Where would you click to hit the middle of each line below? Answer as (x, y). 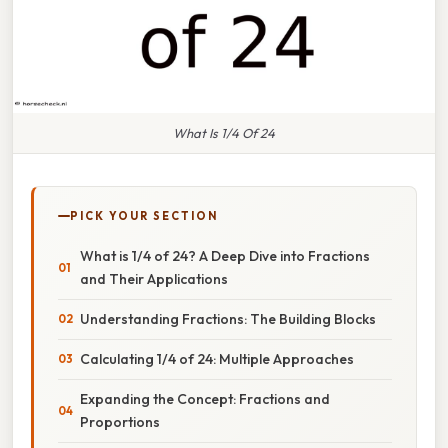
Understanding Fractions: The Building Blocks (228, 318)
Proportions (120, 421)
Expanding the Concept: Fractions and (205, 398)
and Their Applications (154, 278)
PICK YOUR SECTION (144, 215)
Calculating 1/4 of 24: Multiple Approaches (217, 358)
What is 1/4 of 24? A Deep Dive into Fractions (225, 255)
